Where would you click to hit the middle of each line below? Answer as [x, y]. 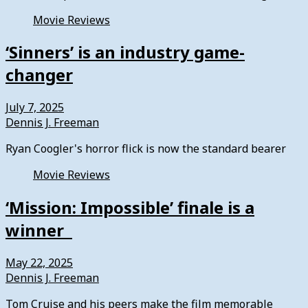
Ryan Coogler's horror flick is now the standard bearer [146, 149]
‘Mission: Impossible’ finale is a [130, 208]
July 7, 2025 [35, 108]
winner [39, 230]
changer [39, 75]
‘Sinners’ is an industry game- [125, 52]
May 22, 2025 [39, 263]
